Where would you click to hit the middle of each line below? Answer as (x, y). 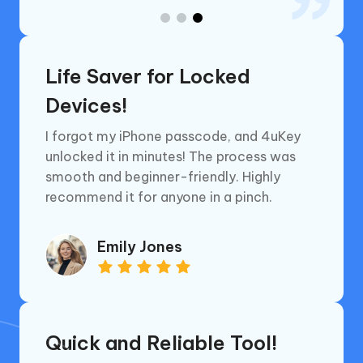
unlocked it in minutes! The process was (171, 157)
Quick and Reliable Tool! (161, 342)
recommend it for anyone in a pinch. (159, 197)
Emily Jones (140, 246)
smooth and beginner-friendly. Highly (163, 177)
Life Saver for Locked (148, 77)
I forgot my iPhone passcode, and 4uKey (173, 137)
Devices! (86, 106)
